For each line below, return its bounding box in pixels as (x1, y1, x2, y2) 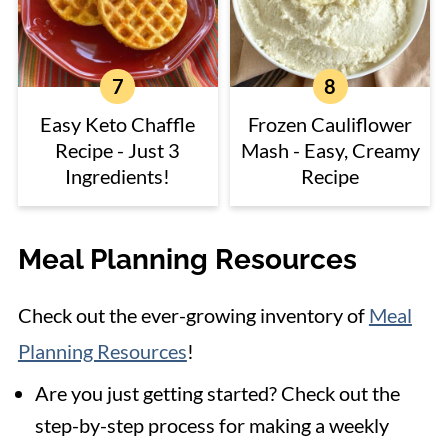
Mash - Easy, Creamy (240, 137, 420, 162)
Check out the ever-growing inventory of (17, 302, 369, 327)
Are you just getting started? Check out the (34, 380, 400, 405)
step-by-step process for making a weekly (34, 412, 389, 437)
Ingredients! (65, 163, 171, 188)
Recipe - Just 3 (55, 137, 181, 162)
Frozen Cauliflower (248, 111, 413, 136)
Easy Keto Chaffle (40, 111, 196, 136)
